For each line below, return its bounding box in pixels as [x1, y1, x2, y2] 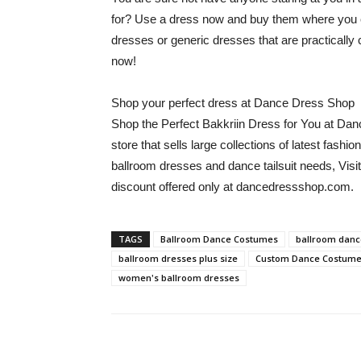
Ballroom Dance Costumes [160, 233, 278, 245]
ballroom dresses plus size [118, 252, 238, 264]
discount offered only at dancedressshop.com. [111, 180, 354, 193]
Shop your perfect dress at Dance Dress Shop [111, 96, 355, 110]
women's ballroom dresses [118, 272, 239, 284]
